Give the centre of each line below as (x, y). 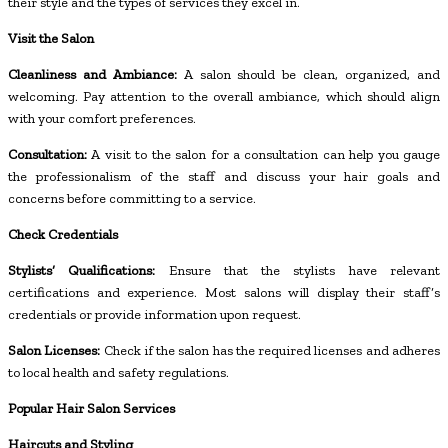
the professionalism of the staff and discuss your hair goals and (224, 176)
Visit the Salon (51, 38)
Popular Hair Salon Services (91, 408)
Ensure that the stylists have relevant (298, 270)
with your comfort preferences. (102, 118)
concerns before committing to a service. (132, 198)
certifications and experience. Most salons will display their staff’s (224, 292)
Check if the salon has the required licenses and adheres (270, 350)
